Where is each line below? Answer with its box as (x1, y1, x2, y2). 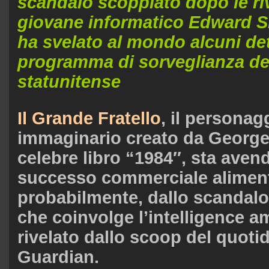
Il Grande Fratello (17, 109, 161, 128)
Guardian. (17, 247, 99, 267)
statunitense (17, 72, 121, 91)
